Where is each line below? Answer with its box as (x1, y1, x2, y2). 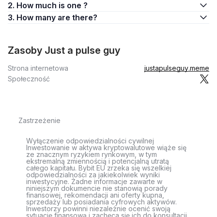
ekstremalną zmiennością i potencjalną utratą (26, 157, 169, 165)
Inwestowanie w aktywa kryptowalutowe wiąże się (26, 143, 186, 152)
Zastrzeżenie (18, 116, 61, 124)
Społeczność (8, 75, 50, 83)
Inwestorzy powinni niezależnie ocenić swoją (26, 204, 170, 213)
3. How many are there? (58, 13, 97, 22)
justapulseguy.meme (144, 64, 209, 72)
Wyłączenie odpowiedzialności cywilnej (26, 137, 154, 145)
